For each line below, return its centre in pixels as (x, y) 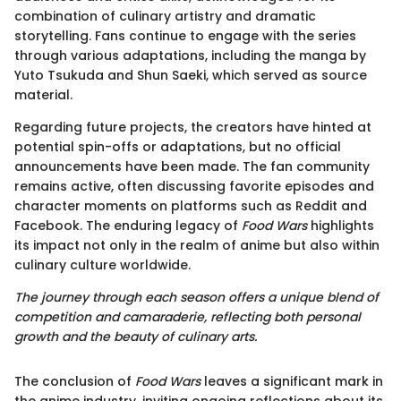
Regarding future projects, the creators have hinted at (193, 127)
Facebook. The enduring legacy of (128, 226)
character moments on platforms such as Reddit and (191, 206)
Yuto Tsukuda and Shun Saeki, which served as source (191, 75)
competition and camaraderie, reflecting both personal (188, 317)
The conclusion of (75, 381)
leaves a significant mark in (292, 381)
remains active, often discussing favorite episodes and (194, 186)
